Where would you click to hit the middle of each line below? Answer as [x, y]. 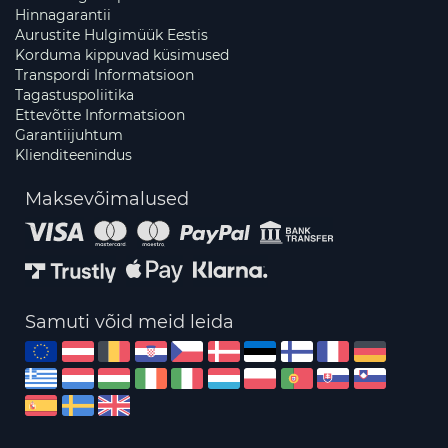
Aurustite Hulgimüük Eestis [111, 35]
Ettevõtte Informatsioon [100, 115]
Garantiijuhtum [69, 135]
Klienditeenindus [73, 155]
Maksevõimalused [107, 199]
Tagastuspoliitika [74, 95]
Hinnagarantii [63, 15]
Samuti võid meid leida [129, 322]
